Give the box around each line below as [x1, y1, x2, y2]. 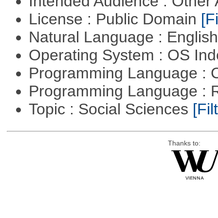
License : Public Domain [28, 10, 201, 28]
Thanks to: [167, 140, 200, 147]
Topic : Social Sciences [28, 100, 193, 118]
